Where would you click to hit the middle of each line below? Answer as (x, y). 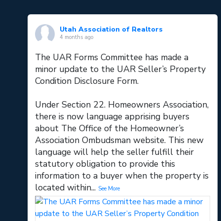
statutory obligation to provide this (105, 164)
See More (109, 188)
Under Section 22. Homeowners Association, (122, 104)
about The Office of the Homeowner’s (110, 128)
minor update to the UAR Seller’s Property (121, 69)
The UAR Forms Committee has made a (112, 57)
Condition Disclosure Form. (87, 81)
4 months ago (77, 37)
